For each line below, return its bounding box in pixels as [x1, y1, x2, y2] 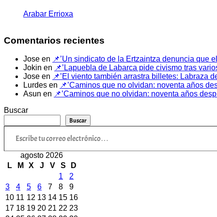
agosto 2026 [20, 151, 63, 160]
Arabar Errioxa [23, 9, 73, 18]
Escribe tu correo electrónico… [3, 121, 49, 130]
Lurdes [23, 81, 47, 90]
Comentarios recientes [4, 35, 105, 46]
